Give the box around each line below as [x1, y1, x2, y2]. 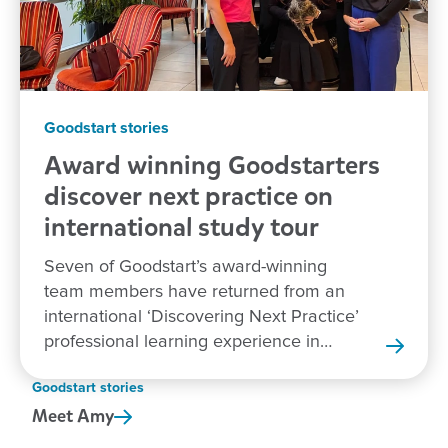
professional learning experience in [44, 333, 320, 352]
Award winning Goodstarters [44, 148, 380, 184]
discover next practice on [44, 179, 333, 215]
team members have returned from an [44, 283, 345, 302]
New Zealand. [44, 358, 154, 377]
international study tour [44, 210, 325, 246]
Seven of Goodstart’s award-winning [44, 258, 327, 277]
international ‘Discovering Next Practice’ [44, 308, 359, 327]
